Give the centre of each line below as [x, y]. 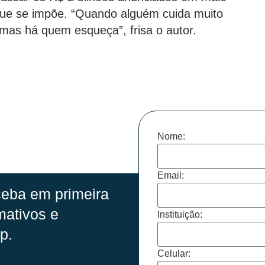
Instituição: [180, 214]
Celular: [174, 253]
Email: [171, 175]
